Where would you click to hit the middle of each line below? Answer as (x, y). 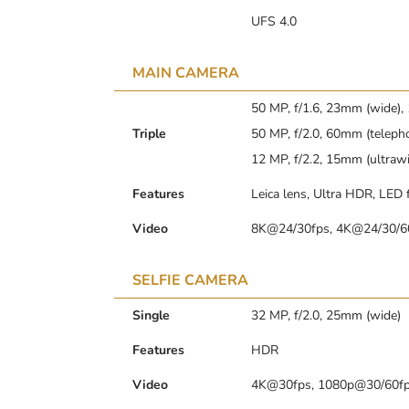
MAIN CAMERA (186, 73)
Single (151, 315)
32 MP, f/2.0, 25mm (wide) (326, 315)
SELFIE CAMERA (190, 280)
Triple (149, 133)
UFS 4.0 (274, 21)
